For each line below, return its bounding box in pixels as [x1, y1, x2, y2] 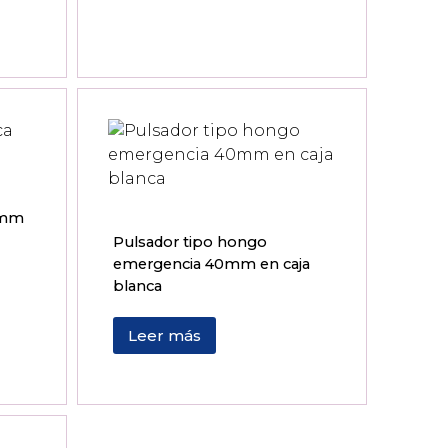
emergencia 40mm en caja [113, 254, 311, 273]
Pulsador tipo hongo [113, 232, 268, 251]
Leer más [128, 326, 202, 346]
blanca [113, 276, 163, 295]
